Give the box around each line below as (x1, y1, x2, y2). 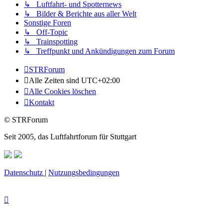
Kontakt (29, 98, 54, 107)
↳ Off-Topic (24, 27, 68, 36)
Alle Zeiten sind (29, 76, 81, 85)
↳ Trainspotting (24, 37, 78, 46)
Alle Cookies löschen (29, 87, 96, 96)
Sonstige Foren (24, 18, 71, 27)
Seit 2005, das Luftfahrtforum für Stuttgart (4, 132, 136, 141)
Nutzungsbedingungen (48, 168, 119, 177)
